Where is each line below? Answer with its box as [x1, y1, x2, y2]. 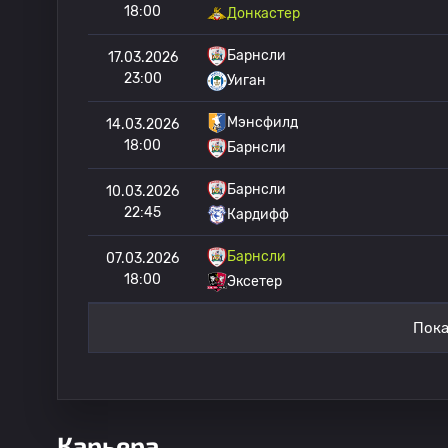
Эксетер [227, 273, 282, 290]
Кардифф [227, 206, 289, 223]
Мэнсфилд [227, 114, 298, 131]
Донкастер [227, 5, 300, 22]
